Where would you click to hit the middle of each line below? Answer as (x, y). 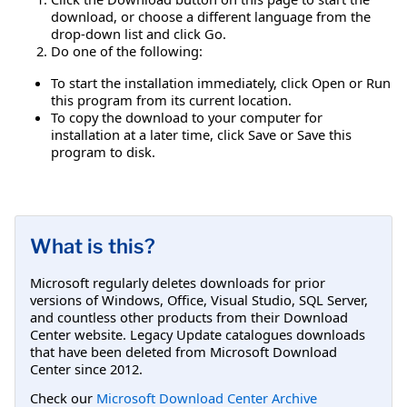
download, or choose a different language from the (211, 16)
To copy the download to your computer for (187, 117)
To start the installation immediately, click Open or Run (221, 82)
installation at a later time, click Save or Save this (201, 134)
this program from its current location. (171, 99)
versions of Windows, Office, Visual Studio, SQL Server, (199, 299)
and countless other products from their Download (189, 317)
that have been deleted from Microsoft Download (184, 351)
